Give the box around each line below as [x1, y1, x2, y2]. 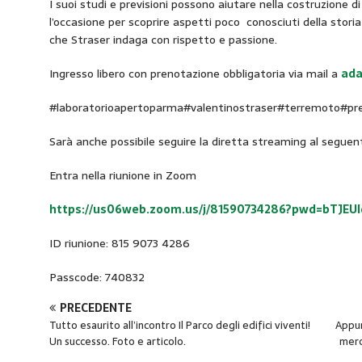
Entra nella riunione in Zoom [48, 166, 196, 185]
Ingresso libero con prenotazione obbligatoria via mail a [48, 65, 341, 83]
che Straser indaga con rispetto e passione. [48, 31, 277, 49]
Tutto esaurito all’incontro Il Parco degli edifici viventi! [48, 317, 310, 335]
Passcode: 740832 [48, 268, 145, 287]
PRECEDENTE [59, 299, 132, 318]
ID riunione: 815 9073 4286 [48, 234, 190, 253]
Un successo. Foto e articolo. [48, 333, 186, 351]
